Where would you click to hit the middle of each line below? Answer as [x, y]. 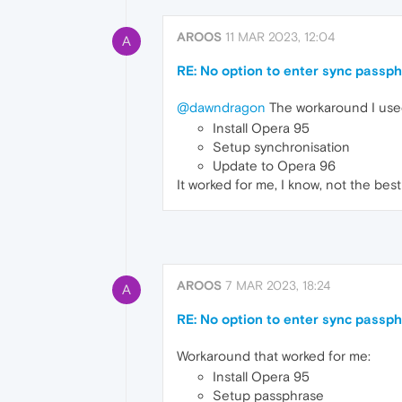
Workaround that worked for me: [274, 356]
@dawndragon [221, 107]
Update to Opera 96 [274, 166]
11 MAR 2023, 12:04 [280, 37]
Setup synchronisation [281, 147]
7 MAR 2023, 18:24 [278, 286]
